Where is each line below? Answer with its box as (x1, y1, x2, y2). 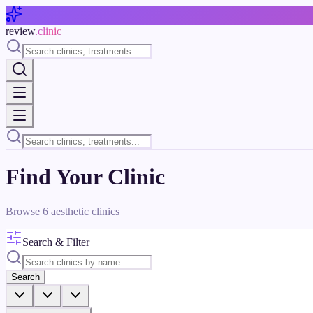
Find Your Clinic (6, 164, 165, 190)
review (6, 25, 35, 37)
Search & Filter (22, 235, 89, 248)
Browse (6, 205, 43, 217)
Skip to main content (5, 5, 96, 17)
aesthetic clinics (48, 205, 119, 217)
